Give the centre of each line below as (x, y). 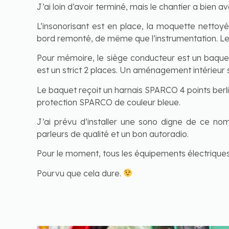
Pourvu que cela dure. (80, 173)
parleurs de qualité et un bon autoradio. (113, 134)
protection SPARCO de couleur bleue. (109, 102)
